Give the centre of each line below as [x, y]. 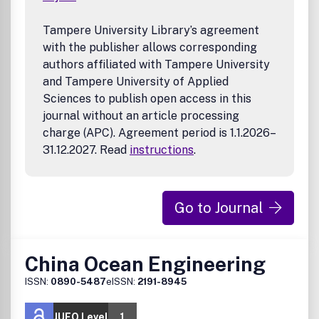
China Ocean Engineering [145, 264]
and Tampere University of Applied [136, 82]
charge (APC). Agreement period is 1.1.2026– [159, 133]
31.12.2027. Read [86, 150]
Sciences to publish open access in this [147, 99]
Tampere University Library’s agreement [151, 30]
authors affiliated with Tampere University [156, 64]
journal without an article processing [141, 116]
